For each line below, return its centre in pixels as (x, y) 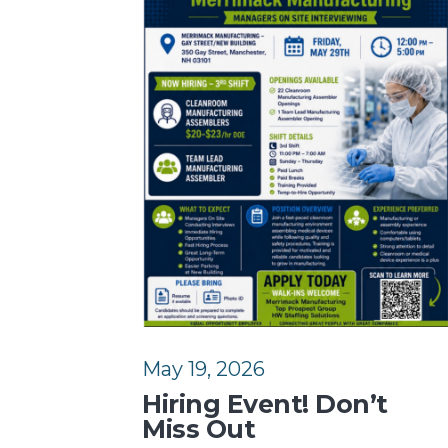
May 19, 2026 (203, 368)
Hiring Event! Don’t (265, 403)
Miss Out (198, 428)
